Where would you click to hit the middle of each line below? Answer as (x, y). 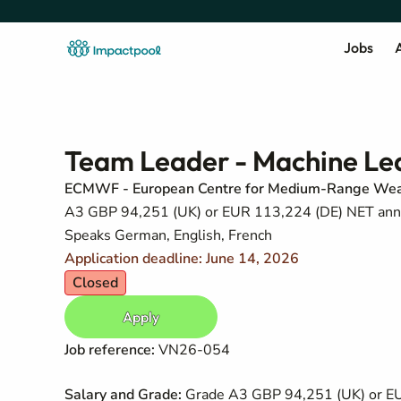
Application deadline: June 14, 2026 (182, 259)
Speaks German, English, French (168, 235)
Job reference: (110, 350)
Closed (95, 283)
